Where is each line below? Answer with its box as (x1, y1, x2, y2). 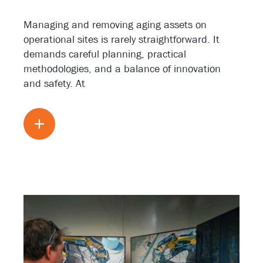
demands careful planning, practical (23, 48, 186, 60)
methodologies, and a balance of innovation (23, 63, 221, 75)
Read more (66, 118, 111, 129)
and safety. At (23, 77, 85, 89)
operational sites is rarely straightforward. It (23, 33, 220, 45)
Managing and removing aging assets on (23, 19, 207, 31)
